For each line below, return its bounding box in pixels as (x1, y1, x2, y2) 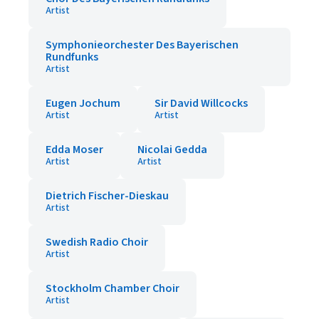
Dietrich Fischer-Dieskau (46, 188, 169, 204)
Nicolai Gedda (137, 142, 207, 157)
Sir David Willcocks (155, 95, 248, 111)
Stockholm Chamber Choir (46, 281, 179, 296)
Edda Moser (46, 142, 103, 157)
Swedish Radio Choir (46, 234, 148, 250)
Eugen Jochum (46, 95, 120, 111)
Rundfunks (46, 49, 98, 65)
